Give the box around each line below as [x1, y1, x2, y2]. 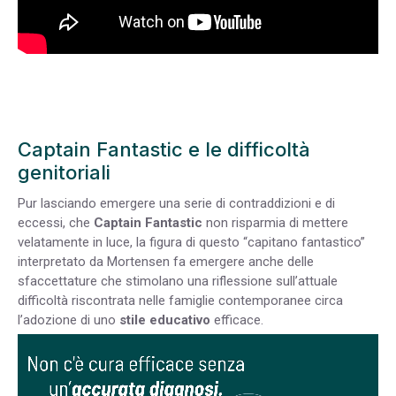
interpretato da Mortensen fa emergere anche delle [18, 254, 314, 270]
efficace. [210, 312, 263, 329]
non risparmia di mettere [206, 215, 348, 232]
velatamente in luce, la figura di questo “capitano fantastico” [18, 234, 365, 251]
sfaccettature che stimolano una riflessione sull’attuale [18, 273, 338, 290]
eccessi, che [18, 215, 94, 232]
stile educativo [119, 312, 210, 329]
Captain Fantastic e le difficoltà [18, 138, 310, 162]
